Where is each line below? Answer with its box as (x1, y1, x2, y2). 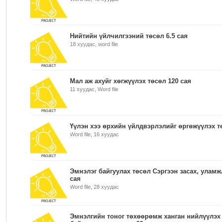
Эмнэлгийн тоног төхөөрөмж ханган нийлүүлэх (69, 213, 221, 220)
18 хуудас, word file (69, 41, 118, 47)
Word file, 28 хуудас (69, 184, 119, 190)
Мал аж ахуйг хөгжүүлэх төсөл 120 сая (69, 77, 191, 85)
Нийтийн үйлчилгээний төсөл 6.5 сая (69, 32, 188, 40)
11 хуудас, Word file (69, 86, 118, 92)
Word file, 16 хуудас (69, 131, 119, 137)
